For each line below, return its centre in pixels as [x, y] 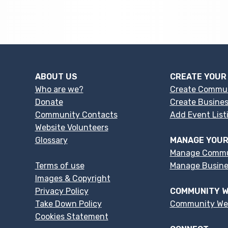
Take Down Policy [68, 204]
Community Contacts [76, 115]
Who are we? [59, 90]
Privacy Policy [62, 191]
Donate [49, 102]
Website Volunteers [72, 128]
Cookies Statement [72, 217]
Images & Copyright [73, 179]
